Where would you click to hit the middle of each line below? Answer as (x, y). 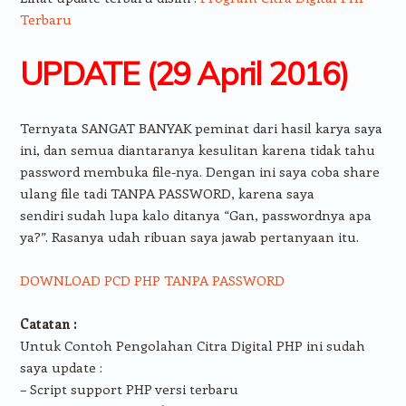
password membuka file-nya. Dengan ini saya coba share (199, 171)
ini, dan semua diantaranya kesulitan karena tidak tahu (197, 149)
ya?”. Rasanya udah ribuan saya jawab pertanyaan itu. (189, 236)
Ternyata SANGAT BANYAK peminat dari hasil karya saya (201, 127)
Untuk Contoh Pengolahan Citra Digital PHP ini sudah (192, 345)
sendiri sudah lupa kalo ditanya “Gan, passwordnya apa (195, 214)
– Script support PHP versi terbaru (129, 388)
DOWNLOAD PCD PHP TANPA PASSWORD (152, 280)
